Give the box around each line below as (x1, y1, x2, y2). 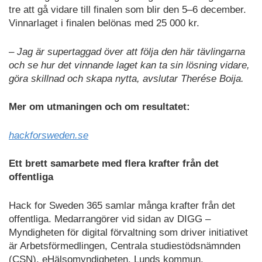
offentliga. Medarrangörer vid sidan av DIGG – (9, 213, 211, 225)
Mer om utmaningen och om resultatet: (9, 101, 190, 113)
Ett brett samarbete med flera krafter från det (9, 158, 219, 170)
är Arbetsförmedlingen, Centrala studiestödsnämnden (9, 240, 240, 251)
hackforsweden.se (9, 129, 88, 141)
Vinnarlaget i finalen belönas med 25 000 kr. (9, 18, 199, 29)
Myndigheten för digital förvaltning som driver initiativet (9, 226, 248, 238)
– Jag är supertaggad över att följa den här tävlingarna (9, 46, 245, 57)
